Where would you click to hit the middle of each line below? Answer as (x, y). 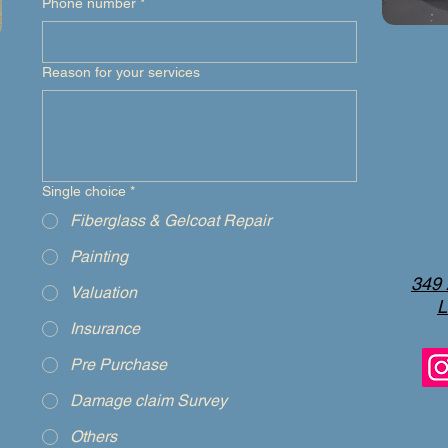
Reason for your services (121, 72)
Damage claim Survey (148, 400)
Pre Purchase (118, 364)
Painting (99, 256)
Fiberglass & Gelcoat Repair (170, 220)
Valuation (103, 292)
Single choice (84, 191)
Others (93, 436)
